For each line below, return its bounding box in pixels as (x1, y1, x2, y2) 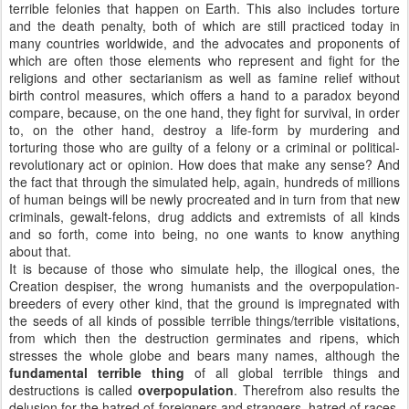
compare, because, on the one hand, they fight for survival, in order (9, 103, 400, 121)
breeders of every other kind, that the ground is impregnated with (9, 294, 400, 312)
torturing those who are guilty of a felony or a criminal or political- (9, 138, 400, 156)
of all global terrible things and (184, 363, 400, 382)
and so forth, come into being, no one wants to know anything (9, 225, 400, 243)
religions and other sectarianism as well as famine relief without (9, 68, 400, 87)
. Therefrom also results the (234, 381, 401, 399)
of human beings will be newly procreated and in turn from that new (9, 190, 400, 208)
